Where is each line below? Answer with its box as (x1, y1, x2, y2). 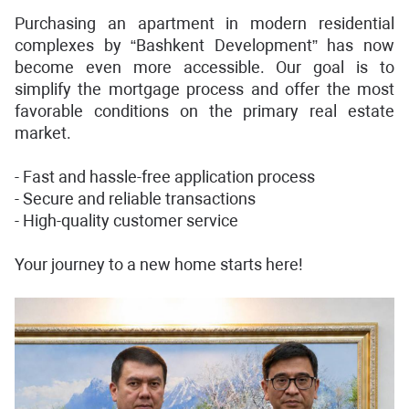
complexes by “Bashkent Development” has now (15, 36, 394, 55)
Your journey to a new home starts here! (15, 255, 303, 274)
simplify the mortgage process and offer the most (15, 79, 394, 99)
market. (15, 123, 71, 142)
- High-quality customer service (15, 211, 238, 230)
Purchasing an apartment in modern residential (15, 14, 394, 33)
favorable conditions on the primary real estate (15, 101, 394, 121)
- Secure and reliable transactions (15, 189, 256, 208)
